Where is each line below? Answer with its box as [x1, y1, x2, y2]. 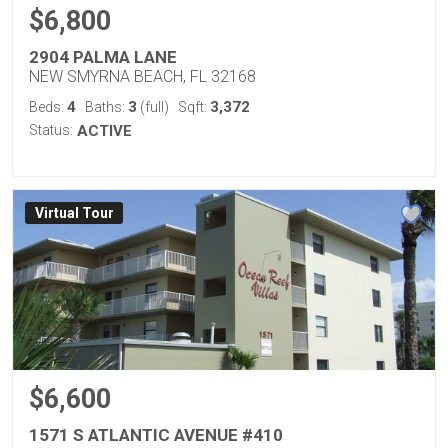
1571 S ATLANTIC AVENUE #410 [29, 425, 283, 445]
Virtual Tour [34, 205, 114, 222]
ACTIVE [77, 122, 132, 140]
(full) [137, 99, 169, 115]
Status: [29, 122, 73, 138]
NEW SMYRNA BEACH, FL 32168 [29, 67, 256, 86]
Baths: [85, 99, 128, 115]
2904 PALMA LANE [29, 47, 177, 67]
